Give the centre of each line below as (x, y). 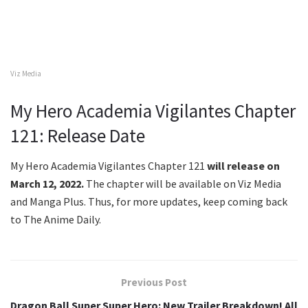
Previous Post (154, 283)
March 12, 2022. (47, 184)
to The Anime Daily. (56, 220)
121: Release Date (78, 135)
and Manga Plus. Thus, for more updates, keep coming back (149, 202)
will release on (243, 166)
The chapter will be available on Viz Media (183, 184)
